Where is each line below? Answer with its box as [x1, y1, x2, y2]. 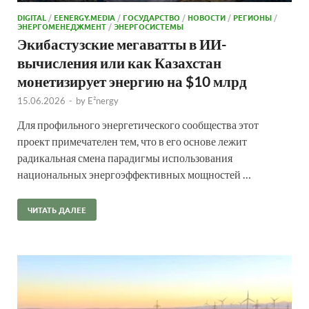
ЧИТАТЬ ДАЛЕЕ [28, 203, 86, 215]
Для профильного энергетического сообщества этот [17, 117, 259, 131]
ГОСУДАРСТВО [123, 11, 180, 23]
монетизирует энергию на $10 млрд [17, 72, 247, 90]
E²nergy [88, 94, 119, 106]
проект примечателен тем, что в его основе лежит [17, 134, 247, 148]
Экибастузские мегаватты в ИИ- [17, 34, 227, 52]
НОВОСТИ [188, 11, 226, 23]
